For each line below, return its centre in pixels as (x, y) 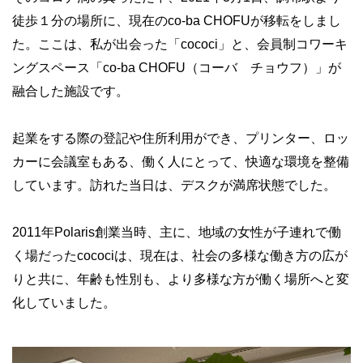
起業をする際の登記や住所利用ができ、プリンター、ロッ (181, 138)
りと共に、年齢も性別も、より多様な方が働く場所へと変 (181, 279)
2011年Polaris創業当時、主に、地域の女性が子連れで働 (177, 232)
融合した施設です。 (70, 91)
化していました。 (64, 303)
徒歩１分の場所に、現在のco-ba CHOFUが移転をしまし (177, 21)
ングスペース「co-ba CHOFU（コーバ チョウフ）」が (177, 68)
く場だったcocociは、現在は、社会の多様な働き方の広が (180, 256)
